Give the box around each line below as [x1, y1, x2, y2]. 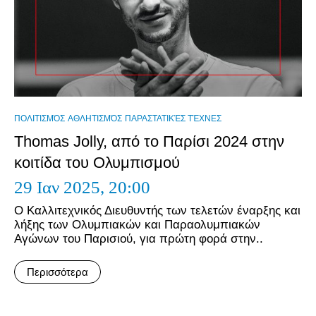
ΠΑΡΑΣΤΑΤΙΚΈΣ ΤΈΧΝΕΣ [125, 114, 221, 123]
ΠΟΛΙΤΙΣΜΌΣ [14, 114, 65, 123]
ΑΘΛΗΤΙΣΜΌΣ [68, 114, 122, 123]
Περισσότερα [27, 266, 88, 278]
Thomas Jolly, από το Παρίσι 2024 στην [14, 133, 284, 150]
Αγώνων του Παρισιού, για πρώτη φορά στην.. [14, 232, 263, 245]
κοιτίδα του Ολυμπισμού [14, 154, 180, 171]
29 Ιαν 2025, [14, 178, 109, 197]
